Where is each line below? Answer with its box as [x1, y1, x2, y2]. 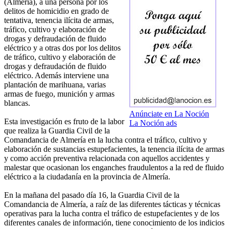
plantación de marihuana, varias [4, 80, 106, 89]
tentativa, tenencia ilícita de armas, [4, 16, 114, 25]
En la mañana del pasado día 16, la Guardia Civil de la [4, 191, 179, 200]
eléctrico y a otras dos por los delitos [4, 43, 121, 53]
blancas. [4, 99, 30, 108]
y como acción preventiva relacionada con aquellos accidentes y [4, 154, 210, 163]
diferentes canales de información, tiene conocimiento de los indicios [4, 218, 224, 227]
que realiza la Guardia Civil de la [4, 126, 110, 135]
